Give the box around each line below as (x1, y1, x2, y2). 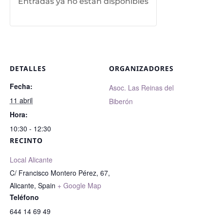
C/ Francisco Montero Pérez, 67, (10, 168, 110, 178)
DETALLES (10, 64, 46, 73)
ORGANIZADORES (109, 64, 174, 73)
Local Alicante (10, 155, 53, 164)
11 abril (10, 95, 33, 105)
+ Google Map (57, 181, 101, 190)
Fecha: (10, 81, 33, 91)
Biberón (109, 96, 133, 106)
